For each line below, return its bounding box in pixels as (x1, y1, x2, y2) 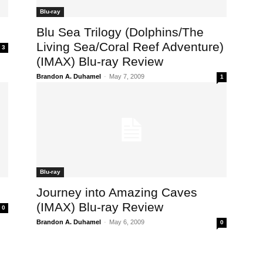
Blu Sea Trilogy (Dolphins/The (36, 25, 204, 39)
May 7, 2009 (109, 73, 144, 80)
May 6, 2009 (109, 218, 144, 226)
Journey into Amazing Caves (36, 186, 197, 200)
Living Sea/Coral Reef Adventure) (36, 40, 224, 54)
